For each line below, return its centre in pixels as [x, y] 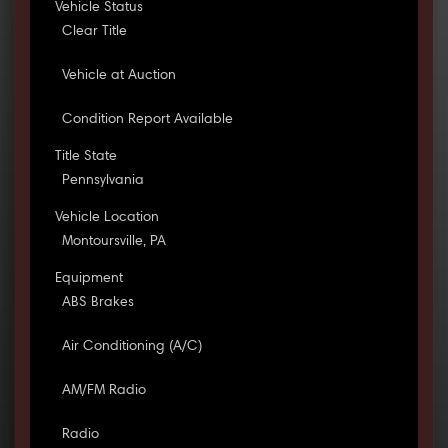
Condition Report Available [147, 120]
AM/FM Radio [103, 391]
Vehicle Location [106, 218]
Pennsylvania [102, 181]
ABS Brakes [97, 303]
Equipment [88, 279]
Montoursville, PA [113, 242]
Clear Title [94, 32]
